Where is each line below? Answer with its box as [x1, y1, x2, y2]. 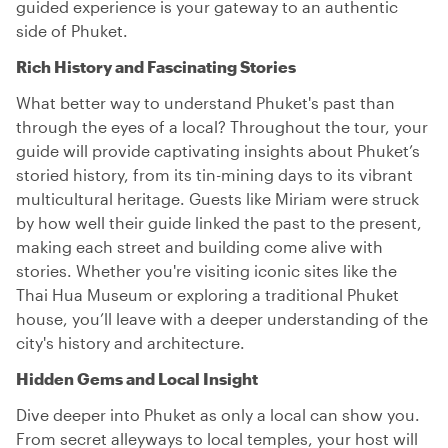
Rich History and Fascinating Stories [16, 57, 296, 76]
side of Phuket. [16, 21, 128, 40]
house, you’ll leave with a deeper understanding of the [16, 309, 428, 328]
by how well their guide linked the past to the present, [16, 213, 422, 232]
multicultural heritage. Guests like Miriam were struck [16, 189, 419, 208]
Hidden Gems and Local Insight [16, 369, 258, 388]
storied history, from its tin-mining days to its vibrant [16, 165, 413, 184]
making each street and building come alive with [16, 237, 383, 256]
